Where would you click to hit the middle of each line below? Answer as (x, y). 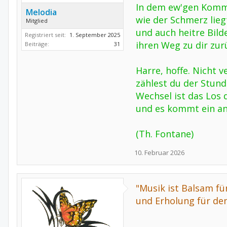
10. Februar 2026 (159, 153)
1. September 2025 (95, 35)
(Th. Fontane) (165, 134)
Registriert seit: (45, 35)
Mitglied (37, 21)
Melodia (41, 12)
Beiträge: (37, 44)
